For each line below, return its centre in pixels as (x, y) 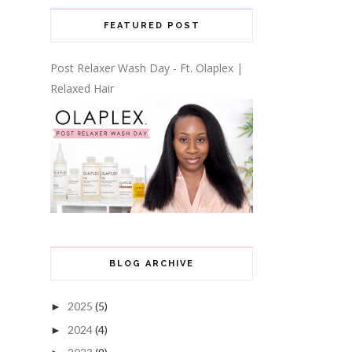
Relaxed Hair (82, 89)
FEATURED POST (152, 26)
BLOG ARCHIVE (152, 264)
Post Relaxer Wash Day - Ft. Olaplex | (147, 68)
